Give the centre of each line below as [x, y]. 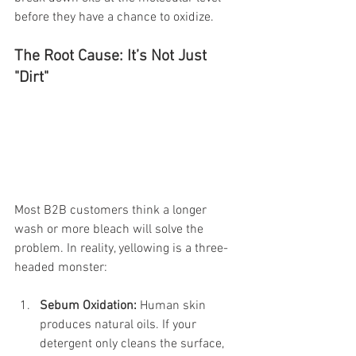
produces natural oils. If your [120, 325]
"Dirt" [31, 78]
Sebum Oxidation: [88, 306]
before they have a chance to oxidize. [114, 18]
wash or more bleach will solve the [110, 229]
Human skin [173, 306]
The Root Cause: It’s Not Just [112, 57]
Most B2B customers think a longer [112, 210]
